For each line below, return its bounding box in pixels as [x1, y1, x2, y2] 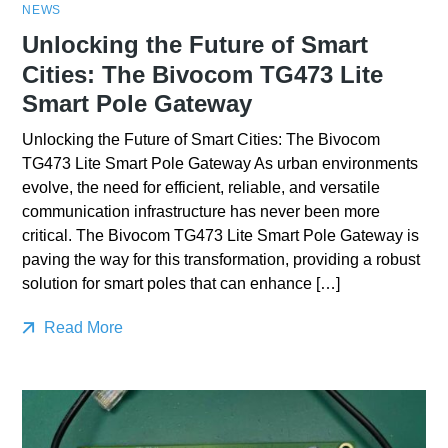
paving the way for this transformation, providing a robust [22, 250, 421, 268]
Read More [40, 318, 124, 336]
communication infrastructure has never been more [22, 202, 381, 220]
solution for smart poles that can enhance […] [22, 274, 341, 292]
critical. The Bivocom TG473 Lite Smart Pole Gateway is [22, 226, 420, 244]
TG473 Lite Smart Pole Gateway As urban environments [22, 154, 419, 172]
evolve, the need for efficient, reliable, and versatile [22, 178, 381, 196]
